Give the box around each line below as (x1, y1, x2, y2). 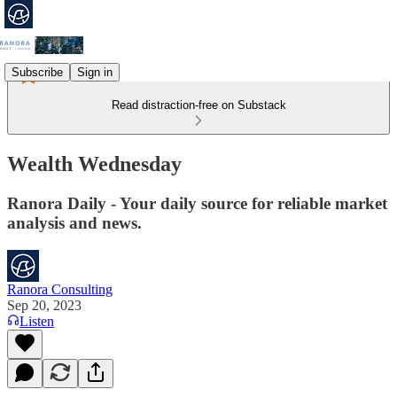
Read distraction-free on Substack (111, 98, 286, 112)
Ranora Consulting (7, 281, 113, 297)
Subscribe (12, 65, 63, 79)
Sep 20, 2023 (7, 297, 82, 313)
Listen (19, 313, 54, 329)
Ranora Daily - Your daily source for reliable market (7, 193, 387, 213)
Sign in (77, 65, 113, 79)
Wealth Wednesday (7, 152, 182, 175)
